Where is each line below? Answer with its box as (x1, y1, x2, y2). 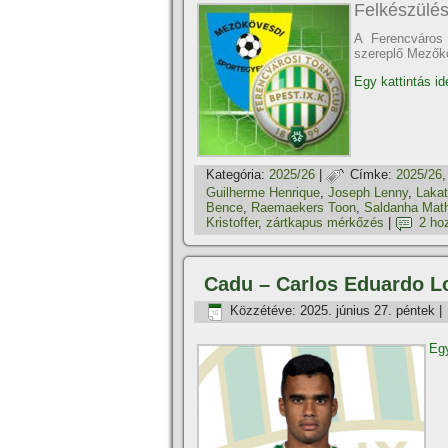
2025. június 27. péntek (300, 303, 435, 319)
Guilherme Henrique (206, 185, 320, 200)
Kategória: (206, 167, 265, 183)
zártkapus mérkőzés (266, 215, 384, 231)
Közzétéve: (230, 303, 296, 319)
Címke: (350, 167, 392, 183)
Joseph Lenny (328, 185, 408, 200)
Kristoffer (206, 215, 258, 231)
